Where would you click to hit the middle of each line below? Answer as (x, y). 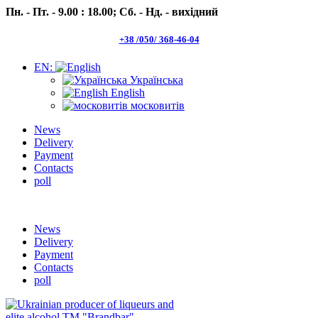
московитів (156, 106)
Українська (155, 80)
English (126, 93)
